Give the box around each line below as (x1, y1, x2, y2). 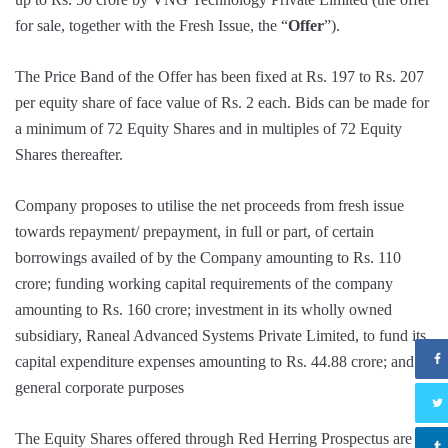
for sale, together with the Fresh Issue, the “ (15, 16, 288, 34)
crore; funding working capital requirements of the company (15, 274, 393, 292)
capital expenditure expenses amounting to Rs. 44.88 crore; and (15, 352, 414, 370)
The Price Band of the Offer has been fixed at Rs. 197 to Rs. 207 (15, 67, 424, 85)
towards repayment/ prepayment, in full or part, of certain (15, 222, 374, 240)
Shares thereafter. (15, 145, 123, 163)
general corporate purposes (15, 378, 184, 396)
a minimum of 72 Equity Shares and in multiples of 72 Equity (15, 119, 402, 137)
